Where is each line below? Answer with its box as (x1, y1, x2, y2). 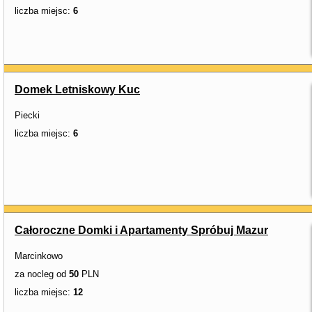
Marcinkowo (15, 251, 63, 261)
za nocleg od (15, 269, 69, 279)
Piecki (15, 110, 40, 120)
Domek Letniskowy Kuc (15, 84, 140, 95)
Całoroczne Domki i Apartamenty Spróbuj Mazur (15, 224, 268, 236)
